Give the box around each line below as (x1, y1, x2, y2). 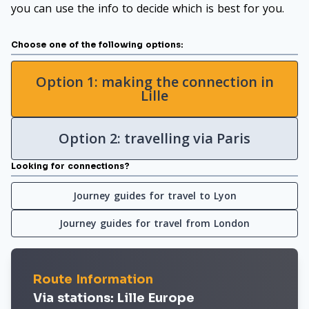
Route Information (33, 272, 153, 287)
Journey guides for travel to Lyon (72, 189, 237, 202)
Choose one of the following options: (11, 39, 183, 50)
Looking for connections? (11, 161, 130, 171)
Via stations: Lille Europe (33, 290, 195, 306)
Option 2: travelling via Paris (59, 129, 250, 148)
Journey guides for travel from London (59, 217, 250, 230)
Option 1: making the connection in (35, 72, 274, 91)
